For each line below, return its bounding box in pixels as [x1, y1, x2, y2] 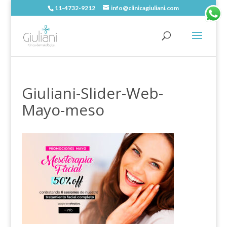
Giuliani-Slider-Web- [21, 83, 163, 103]
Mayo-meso [21, 99, 104, 120]
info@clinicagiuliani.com [111, 4, 179, 12]
